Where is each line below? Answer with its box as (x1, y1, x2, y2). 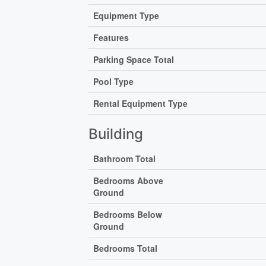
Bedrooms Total (93, 242, 158, 255)
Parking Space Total (93, 53, 175, 66)
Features (93, 31, 129, 44)
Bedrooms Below (93, 208, 163, 221)
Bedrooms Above (93, 175, 164, 187)
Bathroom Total (93, 153, 156, 165)
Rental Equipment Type (93, 97, 188, 110)
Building (88, 125, 144, 143)
